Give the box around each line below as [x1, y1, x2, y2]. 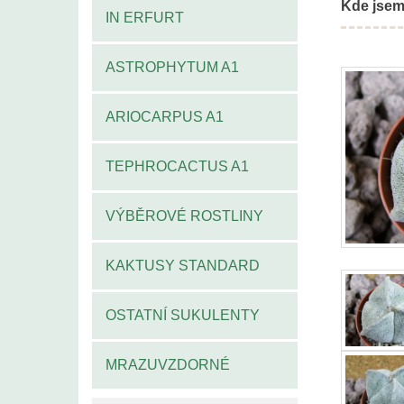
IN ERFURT [106, 9, 184, 25]
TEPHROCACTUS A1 [106, 158, 249, 174]
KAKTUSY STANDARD [106, 257, 260, 273]
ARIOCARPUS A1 [106, 108, 224, 124]
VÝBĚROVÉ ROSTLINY [106, 207, 263, 224]
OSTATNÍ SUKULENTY [106, 307, 260, 323]
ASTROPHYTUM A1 [106, 59, 239, 75]
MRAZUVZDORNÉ [106, 356, 230, 372]
